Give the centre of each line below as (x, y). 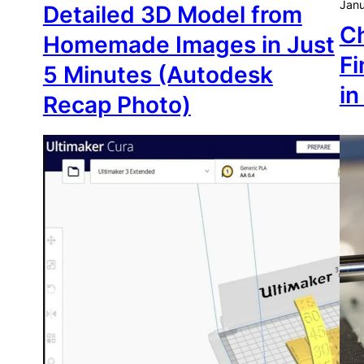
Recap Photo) (117, 105)
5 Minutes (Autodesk (158, 75)
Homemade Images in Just (188, 45)
